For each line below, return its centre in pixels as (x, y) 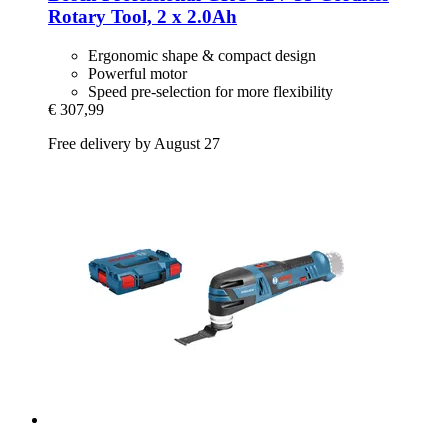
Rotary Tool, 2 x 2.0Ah (142, 17)
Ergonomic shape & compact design (202, 56)
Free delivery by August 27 (134, 144)
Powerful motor (137, 74)
